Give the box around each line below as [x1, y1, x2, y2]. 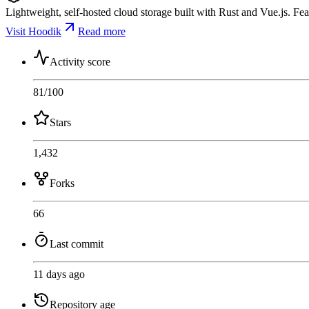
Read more [78, 25, 126, 37]
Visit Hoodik [6, 25, 61, 37]
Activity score [50, 55, 110, 68]
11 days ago [33, 268, 85, 280]
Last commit [50, 237, 103, 250]
